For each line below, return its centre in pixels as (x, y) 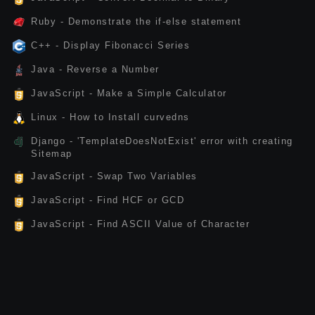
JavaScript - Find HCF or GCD (108, 200)
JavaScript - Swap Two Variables (114, 176)
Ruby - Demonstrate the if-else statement (136, 21)
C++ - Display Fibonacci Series (110, 45)
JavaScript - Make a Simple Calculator (129, 93)
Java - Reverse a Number (95, 69)
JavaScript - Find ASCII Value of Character (140, 224)
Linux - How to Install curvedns (110, 117)
